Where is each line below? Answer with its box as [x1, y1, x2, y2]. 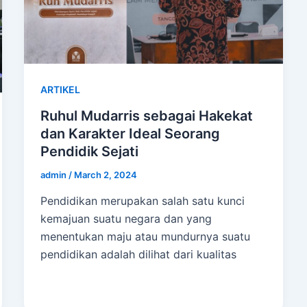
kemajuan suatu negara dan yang [40, 212, 212, 225]
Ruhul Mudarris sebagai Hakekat [40, 108, 253, 125]
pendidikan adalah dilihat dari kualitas [40, 247, 236, 261]
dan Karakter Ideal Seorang [40, 125, 220, 143]
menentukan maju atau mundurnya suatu [40, 230, 250, 243]
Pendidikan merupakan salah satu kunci [40, 194, 245, 208]
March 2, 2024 [73, 169, 137, 181]
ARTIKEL [40, 83, 80, 95]
